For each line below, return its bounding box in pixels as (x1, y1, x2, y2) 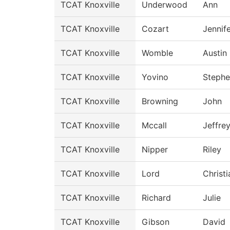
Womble (142, 48, 173, 58)
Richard (142, 193, 171, 203)
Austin (203, 48, 227, 58)
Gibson (142, 217, 169, 227)
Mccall (142, 120, 167, 130)
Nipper (142, 144, 168, 155)
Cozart (142, 24, 169, 34)
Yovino (142, 72, 168, 82)
